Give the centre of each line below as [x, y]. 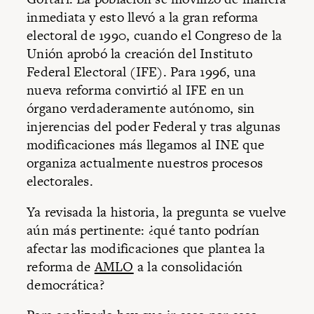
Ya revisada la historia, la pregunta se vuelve [157, 212]
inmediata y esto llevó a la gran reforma [143, 18]
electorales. [60, 182]
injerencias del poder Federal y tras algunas [154, 127]
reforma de [61, 266]
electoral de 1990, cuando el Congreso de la [155, 36]
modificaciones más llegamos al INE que [146, 145]
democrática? [66, 285]
